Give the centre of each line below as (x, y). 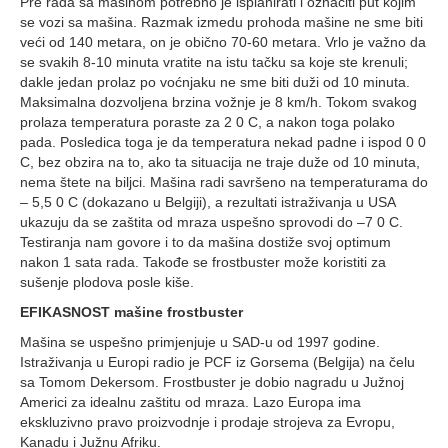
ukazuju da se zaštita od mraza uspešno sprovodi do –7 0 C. (211, 222)
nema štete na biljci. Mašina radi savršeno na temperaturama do (224, 182)
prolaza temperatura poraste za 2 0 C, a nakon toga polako (207, 122)
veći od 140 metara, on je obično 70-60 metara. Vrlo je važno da (223, 42)
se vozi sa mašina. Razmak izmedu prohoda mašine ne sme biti (221, 22)
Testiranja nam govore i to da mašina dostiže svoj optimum (205, 242)
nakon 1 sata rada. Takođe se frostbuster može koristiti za (203, 262)
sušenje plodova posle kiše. (107, 282)
